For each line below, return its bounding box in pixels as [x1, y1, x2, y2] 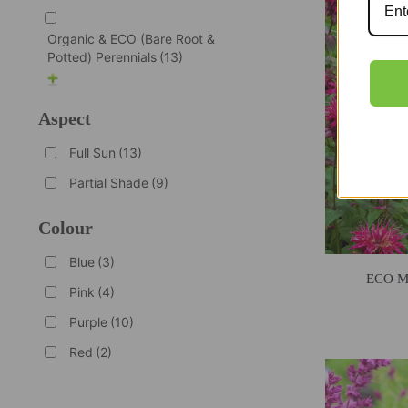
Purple [68, 313, 107, 330]
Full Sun [68, 144, 116, 160]
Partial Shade [68, 174, 148, 190]
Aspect [37, 107, 91, 128]
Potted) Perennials [46, 48, 157, 65]
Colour [37, 217, 93, 238]
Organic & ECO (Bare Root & [46, 30, 215, 46]
